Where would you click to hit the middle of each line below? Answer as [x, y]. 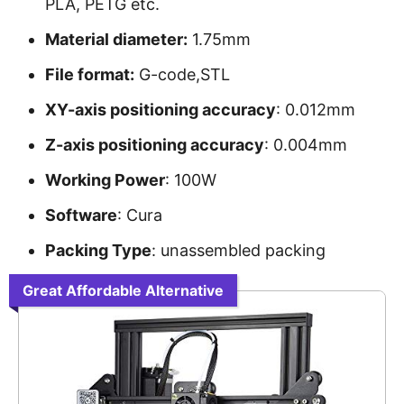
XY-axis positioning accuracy [161, 110]
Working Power [105, 180]
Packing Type [98, 250]
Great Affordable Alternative [123, 290]
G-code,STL [182, 74]
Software [81, 215]
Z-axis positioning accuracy [155, 145]
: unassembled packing [239, 250]
